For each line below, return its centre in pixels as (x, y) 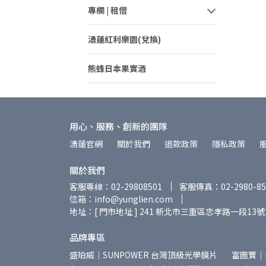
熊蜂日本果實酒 (118, 69)
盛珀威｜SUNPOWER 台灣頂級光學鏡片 (143, 255)
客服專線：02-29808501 (116, 187)
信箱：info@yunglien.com (121, 199)
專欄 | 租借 (107, 10)
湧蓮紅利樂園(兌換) (124, 39)
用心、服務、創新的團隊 (118, 126)
